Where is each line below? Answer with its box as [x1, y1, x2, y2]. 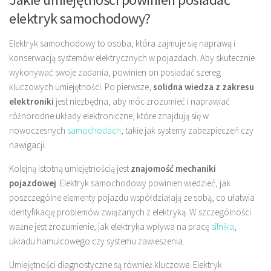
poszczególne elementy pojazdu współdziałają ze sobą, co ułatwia [9, 191, 255, 203]
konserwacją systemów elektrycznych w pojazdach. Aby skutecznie [9, 51, 255, 64]
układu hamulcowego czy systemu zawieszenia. [9, 235, 184, 247]
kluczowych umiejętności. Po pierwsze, [9, 80, 153, 93]
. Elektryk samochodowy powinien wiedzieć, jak [56, 177, 230, 189]
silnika [211, 220, 234, 232]
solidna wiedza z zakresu [153, 80, 254, 93]
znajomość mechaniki [131, 162, 216, 174]
